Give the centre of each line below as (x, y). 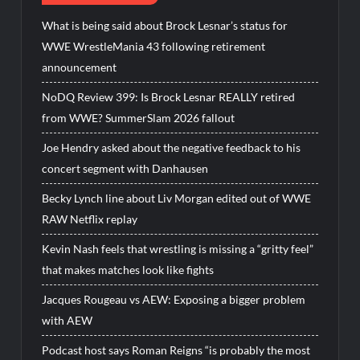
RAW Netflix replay (90, 219)
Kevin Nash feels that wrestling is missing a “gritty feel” (178, 249)
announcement (80, 67)
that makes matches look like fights (128, 270)
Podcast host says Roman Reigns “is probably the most (176, 350)
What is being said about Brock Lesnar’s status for (165, 26)
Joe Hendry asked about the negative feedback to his (172, 148)
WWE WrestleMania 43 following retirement (154, 47)
